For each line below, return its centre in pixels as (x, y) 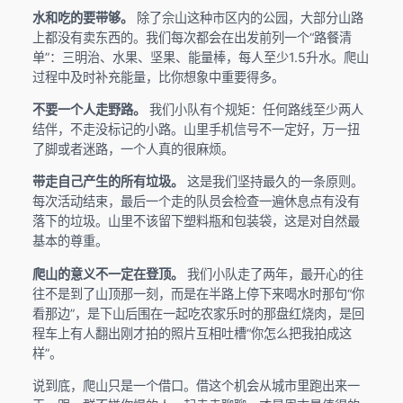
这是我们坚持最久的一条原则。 (273, 182)
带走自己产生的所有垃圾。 (107, 182)
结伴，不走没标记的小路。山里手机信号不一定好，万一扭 (196, 129)
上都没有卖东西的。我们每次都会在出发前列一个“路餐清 (192, 37)
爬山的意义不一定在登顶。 (107, 273)
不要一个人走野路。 (89, 109)
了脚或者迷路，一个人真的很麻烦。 (133, 148)
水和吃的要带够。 (82, 17)
